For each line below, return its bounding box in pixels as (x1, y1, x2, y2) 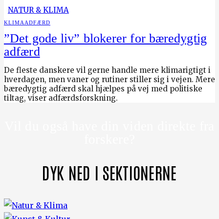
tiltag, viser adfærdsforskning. (4, 93, 118, 103)
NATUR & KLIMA (8, 5, 69, 15)
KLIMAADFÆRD (4, 19, 50, 25)
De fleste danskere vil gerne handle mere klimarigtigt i (4, 65, 211, 75)
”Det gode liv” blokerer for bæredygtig (4, 31, 207, 45)
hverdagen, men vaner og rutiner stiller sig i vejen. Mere (4, 74, 215, 84)
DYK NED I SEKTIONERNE (42, 161, 177, 183)
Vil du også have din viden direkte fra (4, 118, 215, 133)
